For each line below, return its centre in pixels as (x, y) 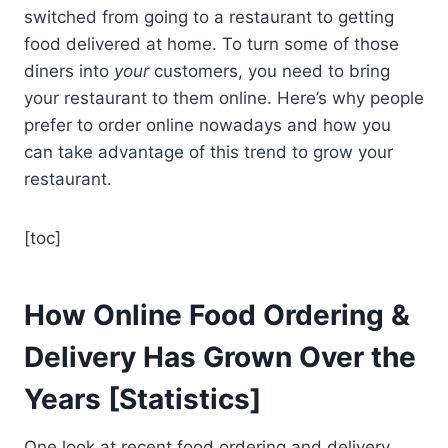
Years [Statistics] (142, 398)
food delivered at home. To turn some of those (211, 43)
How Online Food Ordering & (217, 314)
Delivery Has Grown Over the (220, 356)
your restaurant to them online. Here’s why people (224, 97)
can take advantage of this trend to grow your (208, 151)
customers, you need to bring (269, 70)
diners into (69, 70)
